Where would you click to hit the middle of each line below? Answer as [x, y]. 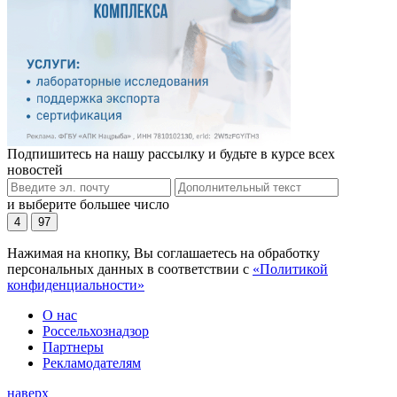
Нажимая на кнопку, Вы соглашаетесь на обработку [163, 253]
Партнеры [73, 347]
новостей [35, 170]
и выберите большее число [88, 205]
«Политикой [290, 269]
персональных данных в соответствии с [130, 269]
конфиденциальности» [76, 285]
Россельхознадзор [96, 331]
